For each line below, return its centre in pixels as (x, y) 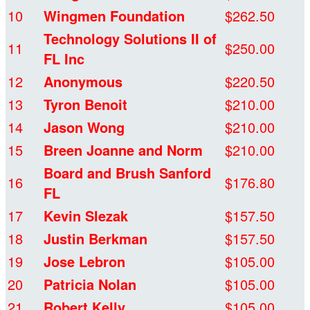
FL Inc (64, 59)
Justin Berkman (95, 239)
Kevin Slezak (86, 216)
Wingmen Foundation (114, 16)
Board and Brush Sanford (127, 173)
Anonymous (83, 82)
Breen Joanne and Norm (123, 150)
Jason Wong (84, 127)
